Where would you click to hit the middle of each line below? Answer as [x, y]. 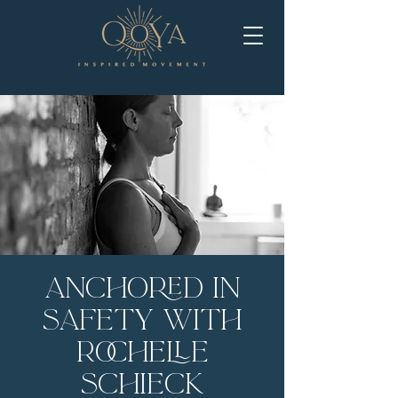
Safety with [142, 320]
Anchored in [142, 288]
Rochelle [142, 352]
